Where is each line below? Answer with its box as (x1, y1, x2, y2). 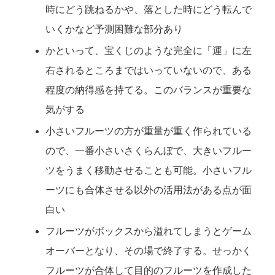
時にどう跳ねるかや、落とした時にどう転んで (45, 4, 252, 15)
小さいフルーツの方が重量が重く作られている (45, 125, 252, 136)
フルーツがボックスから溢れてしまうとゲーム (45, 226, 252, 237)
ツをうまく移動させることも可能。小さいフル (45, 165, 252, 176)
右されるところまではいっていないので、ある (45, 64, 252, 76)
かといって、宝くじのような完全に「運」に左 (45, 45, 252, 56)
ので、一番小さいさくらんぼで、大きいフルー (45, 145, 252, 156)
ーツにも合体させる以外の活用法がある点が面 (45, 184, 252, 195)
